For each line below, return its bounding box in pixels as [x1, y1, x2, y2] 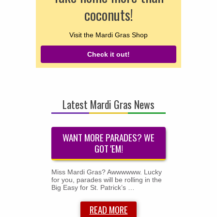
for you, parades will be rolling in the [51, 175, 162, 184]
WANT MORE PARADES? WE [62, 130, 155, 145]
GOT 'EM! [94, 141, 123, 156]
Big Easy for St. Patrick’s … [51, 183, 135, 191]
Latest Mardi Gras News [62, 96, 155, 112]
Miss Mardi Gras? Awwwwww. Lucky [51, 168, 162, 176]
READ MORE [89, 202, 128, 216]
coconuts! [84, 4, 133, 25]
